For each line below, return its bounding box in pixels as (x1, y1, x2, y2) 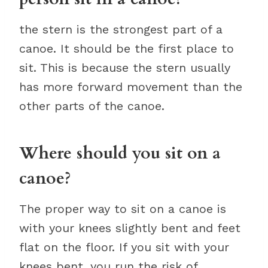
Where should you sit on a (19, 142, 221, 165)
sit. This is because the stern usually (19, 60, 230, 75)
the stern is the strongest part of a (19, 22, 223, 36)
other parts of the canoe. (19, 99, 165, 113)
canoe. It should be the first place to (19, 41, 234, 56)
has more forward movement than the (19, 80, 242, 94)
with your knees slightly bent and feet (19, 221, 240, 235)
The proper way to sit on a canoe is (19, 202, 226, 216)
